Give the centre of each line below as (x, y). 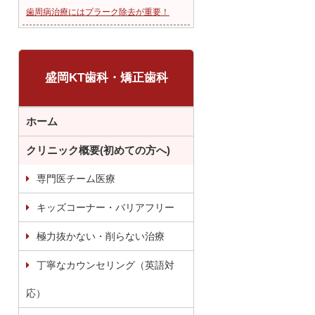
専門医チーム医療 (76, 179)
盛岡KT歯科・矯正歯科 (106, 78)
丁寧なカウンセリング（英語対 (105, 265)
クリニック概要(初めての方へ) (98, 150)
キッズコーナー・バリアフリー (105, 208)
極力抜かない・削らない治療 (101, 237)
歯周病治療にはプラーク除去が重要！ (98, 12)
